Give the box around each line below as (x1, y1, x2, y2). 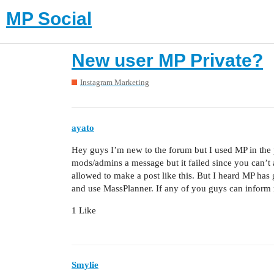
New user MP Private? (72, 50, 263, 70)
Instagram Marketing (80, 78, 149, 87)
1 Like (72, 205, 96, 215)
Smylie (72, 260, 98, 270)
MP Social (6, 9, 92, 29)
